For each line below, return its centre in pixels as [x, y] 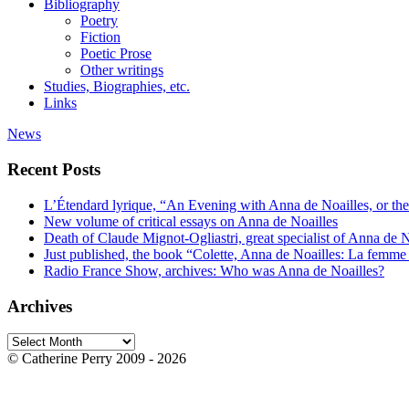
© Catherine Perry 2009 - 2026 [97, 359]
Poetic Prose [116, 54]
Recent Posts [54, 170]
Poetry [99, 21]
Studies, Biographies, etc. [117, 87]
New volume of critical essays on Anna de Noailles [191, 221]
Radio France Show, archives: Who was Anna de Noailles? [214, 270]
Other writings [122, 70]
